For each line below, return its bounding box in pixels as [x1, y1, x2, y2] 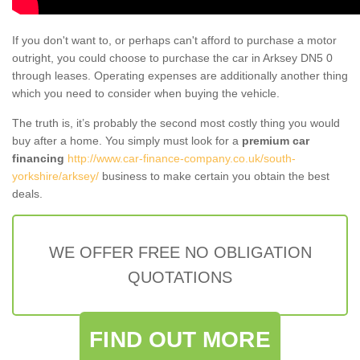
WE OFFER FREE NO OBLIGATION [48, 243, 312, 261]
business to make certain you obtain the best [99, 169, 329, 182]
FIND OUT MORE [89, 326, 271, 352]
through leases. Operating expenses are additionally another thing [12, 68, 348, 82]
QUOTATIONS [128, 268, 232, 286]
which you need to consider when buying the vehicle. [12, 86, 280, 100]
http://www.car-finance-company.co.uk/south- [67, 151, 296, 165]
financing [12, 151, 64, 165]
